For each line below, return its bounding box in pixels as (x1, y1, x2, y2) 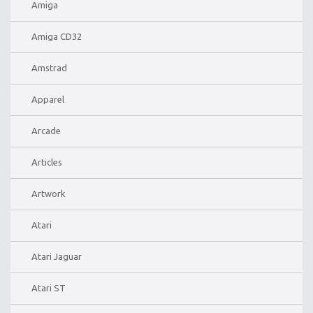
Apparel (31, 94, 64, 104)
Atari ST (31, 282, 66, 293)
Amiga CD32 (31, 31, 82, 41)
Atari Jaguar (31, 251, 82, 261)
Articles (31, 156, 62, 167)
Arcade (31, 125, 61, 136)
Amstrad (31, 62, 67, 73)
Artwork (31, 188, 66, 198)
